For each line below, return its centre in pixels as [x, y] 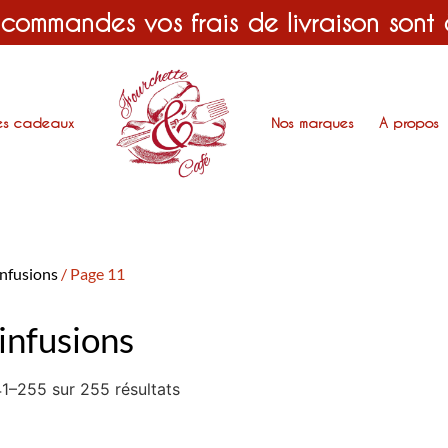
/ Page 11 [92, 273]
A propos [409, 123]
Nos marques [313, 123]
